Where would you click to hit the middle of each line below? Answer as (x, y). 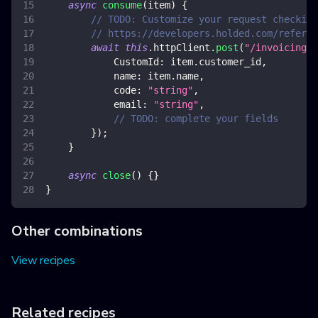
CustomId (136, 62)
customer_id (230, 62)
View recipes (43, 261)
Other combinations (77, 231)
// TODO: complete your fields (196, 119)
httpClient (182, 48)
